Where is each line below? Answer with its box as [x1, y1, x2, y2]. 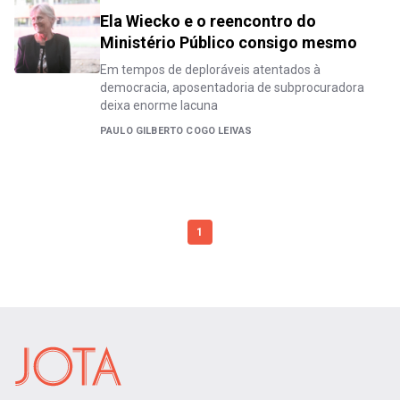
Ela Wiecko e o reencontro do [100, 12, 316, 30]
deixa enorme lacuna [100, 98, 218, 112]
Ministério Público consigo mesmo [100, 33, 357, 52]
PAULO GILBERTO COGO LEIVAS [100, 125, 253, 137]
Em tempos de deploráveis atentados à [100, 62, 321, 77]
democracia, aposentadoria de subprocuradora [100, 80, 364, 95]
